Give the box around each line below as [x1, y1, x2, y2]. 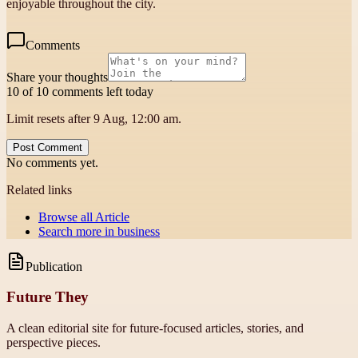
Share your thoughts [6, 70, 108, 84]
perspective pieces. [6, 336, 101, 350]
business [117, 224, 160, 238]
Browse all [38, 209, 95, 224]
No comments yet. [6, 155, 98, 169]
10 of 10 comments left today [6, 84, 153, 98]
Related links [6, 182, 72, 197]
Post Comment [13, 141, 82, 153]
